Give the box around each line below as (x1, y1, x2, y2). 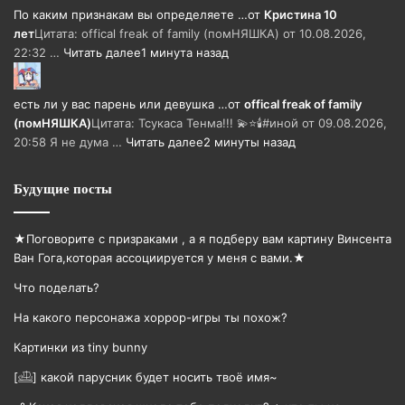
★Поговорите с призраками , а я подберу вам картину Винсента (14, 231, 391, 246)
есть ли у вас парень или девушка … (14, 96, 228, 111)
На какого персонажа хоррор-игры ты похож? (14, 309, 287, 325)
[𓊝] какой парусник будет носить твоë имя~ (14, 369, 278, 384)
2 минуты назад (203, 134, 296, 149)
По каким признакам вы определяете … (14, 6, 248, 22)
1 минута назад (141, 44, 229, 60)
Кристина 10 (264, 6, 337, 22)
